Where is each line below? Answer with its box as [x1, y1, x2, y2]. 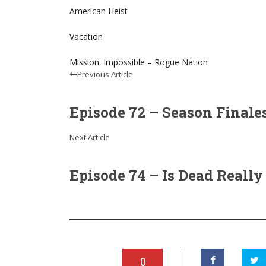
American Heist [69, 5, 128, 17]
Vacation [69, 31, 103, 42]
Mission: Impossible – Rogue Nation [69, 56, 208, 68]
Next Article [69, 132, 110, 142]
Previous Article [77, 69, 133, 80]
